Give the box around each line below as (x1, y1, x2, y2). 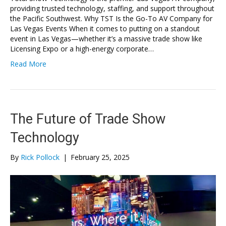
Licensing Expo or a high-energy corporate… (10, 43, 154, 53)
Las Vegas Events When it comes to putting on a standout (10, 23, 200, 33)
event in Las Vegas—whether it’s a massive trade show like (10, 33, 202, 43)
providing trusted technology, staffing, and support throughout (10, 3, 214, 13)
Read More (10, 59, 46, 69)
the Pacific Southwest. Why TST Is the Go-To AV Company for (10, 13, 212, 23)
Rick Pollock (21, 152, 60, 162)
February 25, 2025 (71, 152, 130, 162)
